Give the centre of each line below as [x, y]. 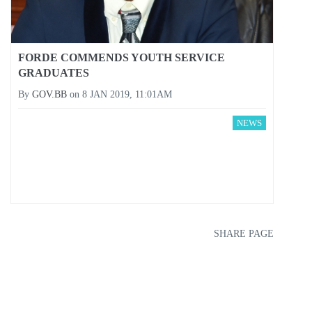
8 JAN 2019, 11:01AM [127, 95]
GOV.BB [49, 95]
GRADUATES [54, 73]
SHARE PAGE [244, 234]
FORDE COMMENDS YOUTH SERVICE [122, 58]
